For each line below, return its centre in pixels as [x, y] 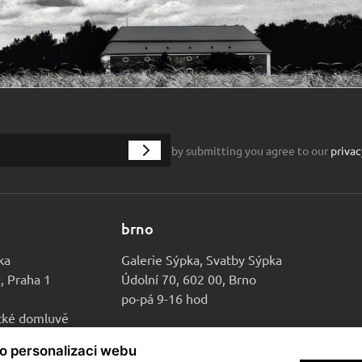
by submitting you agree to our [251, 150]
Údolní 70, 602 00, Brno [189, 279]
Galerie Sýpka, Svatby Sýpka [202, 259]
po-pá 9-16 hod [164, 298]
